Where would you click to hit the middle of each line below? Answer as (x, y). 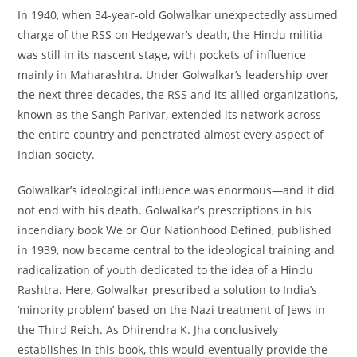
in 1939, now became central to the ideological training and (177, 250)
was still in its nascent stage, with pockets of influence (162, 55)
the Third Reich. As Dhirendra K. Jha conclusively (148, 330)
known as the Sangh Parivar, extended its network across (170, 114)
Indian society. (57, 154)
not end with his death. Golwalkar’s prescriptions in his (165, 210)
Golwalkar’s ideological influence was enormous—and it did (177, 190)
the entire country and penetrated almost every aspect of (171, 134)
